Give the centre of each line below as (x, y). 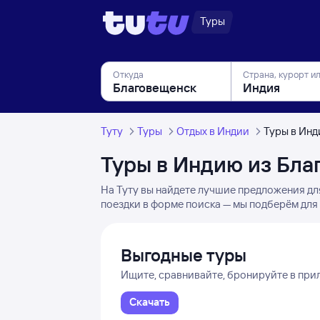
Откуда (129, 74)
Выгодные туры (184, 255)
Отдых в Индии (213, 131)
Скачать (150, 302)
